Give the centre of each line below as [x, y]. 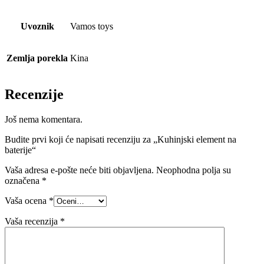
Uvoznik [37, 27]
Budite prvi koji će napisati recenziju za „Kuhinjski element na [121, 140]
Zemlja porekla [37, 58]
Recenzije [34, 95]
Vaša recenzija [32, 222]
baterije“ [20, 150]
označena [23, 181]
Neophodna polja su [194, 170]
